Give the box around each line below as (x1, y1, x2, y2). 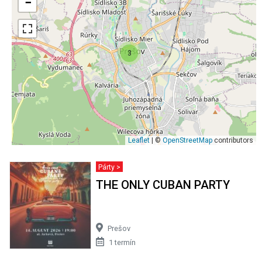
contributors (212, 136, 253, 145)
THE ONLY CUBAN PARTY (95, 178, 230, 192)
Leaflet (128, 136, 150, 145)
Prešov (107, 224, 130, 233)
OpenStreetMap (163, 136, 212, 145)
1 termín (108, 238, 136, 247)
